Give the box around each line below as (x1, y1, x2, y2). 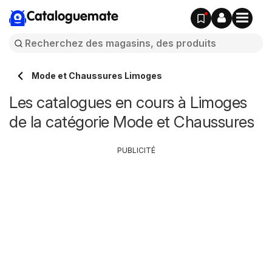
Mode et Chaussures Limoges (32, 70, 162, 81)
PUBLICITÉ (117, 146, 155, 155)
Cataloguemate (27, 10, 118, 24)
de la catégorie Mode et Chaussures (9, 112, 254, 131)
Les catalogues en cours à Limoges (9, 93, 247, 112)
